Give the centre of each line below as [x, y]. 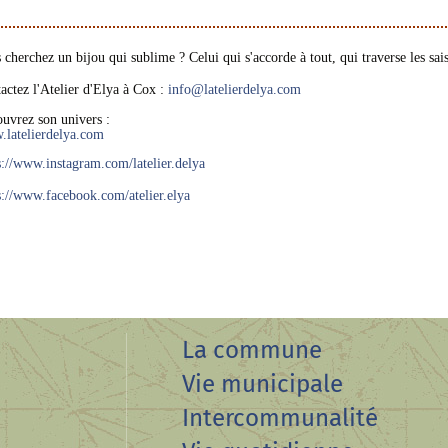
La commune [251, 349]
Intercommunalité [279, 417]
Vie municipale [262, 383]
